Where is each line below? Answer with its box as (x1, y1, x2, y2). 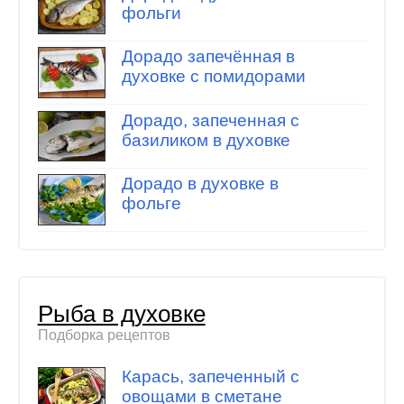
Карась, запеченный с (121, 366, 299, 386)
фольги (121, 3, 181, 23)
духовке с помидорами (121, 67, 306, 87)
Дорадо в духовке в (121, 174, 279, 194)
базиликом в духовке (121, 130, 290, 150)
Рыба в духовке (37, 300, 206, 326)
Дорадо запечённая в (121, 47, 295, 67)
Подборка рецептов (37, 326, 170, 343)
